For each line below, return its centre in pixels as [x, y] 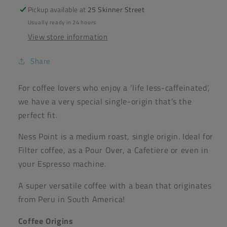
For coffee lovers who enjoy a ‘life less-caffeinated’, [114, 87]
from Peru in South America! [71, 199]
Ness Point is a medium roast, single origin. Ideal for [116, 137]
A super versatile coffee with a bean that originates [115, 186]
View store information [68, 36]
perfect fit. [38, 115]
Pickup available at [58, 10]
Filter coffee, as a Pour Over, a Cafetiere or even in [113, 150]
